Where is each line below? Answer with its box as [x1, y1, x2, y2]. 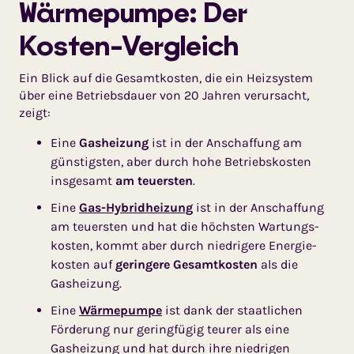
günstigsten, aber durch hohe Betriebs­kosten [51, 154, 311, 169]
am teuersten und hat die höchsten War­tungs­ [51, 219, 319, 234]
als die [258, 257, 298, 272]
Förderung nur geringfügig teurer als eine [51, 322, 289, 337]
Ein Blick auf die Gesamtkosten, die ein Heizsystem [19, 70, 313, 85]
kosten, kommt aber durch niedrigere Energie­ [51, 238, 317, 253]
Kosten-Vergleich [19, 27, 239, 63]
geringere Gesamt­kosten [115, 257, 258, 272]
